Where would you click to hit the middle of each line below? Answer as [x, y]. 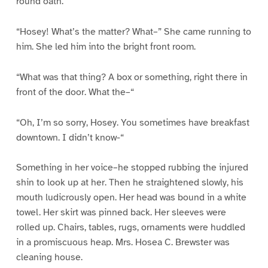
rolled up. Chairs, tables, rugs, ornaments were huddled [130, 228]
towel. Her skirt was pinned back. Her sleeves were [121, 213]
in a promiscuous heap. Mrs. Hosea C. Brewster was [123, 243]
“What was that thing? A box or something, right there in [132, 77]
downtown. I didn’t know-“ [70, 137]
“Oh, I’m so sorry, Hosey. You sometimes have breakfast [133, 122]
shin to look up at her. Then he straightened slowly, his [130, 183]
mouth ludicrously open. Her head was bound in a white [131, 198]
